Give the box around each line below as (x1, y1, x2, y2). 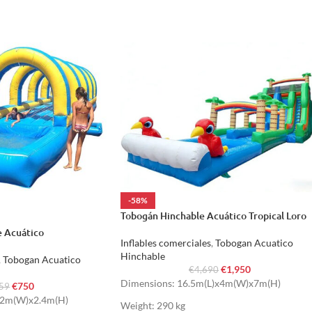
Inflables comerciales (120, 236, 211, 249)
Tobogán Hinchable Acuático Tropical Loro (120, 208, 306, 222)
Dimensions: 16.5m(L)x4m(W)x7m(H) (120, 276, 281, 289)
